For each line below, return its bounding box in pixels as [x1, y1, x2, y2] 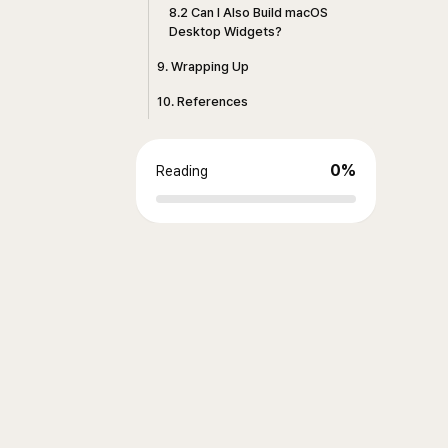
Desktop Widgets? [169, 24, 282, 39]
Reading [156, 163, 208, 179]
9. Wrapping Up [157, 59, 249, 74]
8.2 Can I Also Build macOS [169, 5, 328, 20]
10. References [157, 94, 248, 109]
